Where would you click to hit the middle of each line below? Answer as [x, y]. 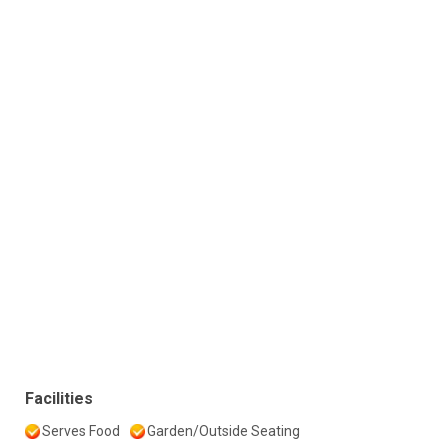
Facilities [59, 398]
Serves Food [81, 430]
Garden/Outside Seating [223, 430]
